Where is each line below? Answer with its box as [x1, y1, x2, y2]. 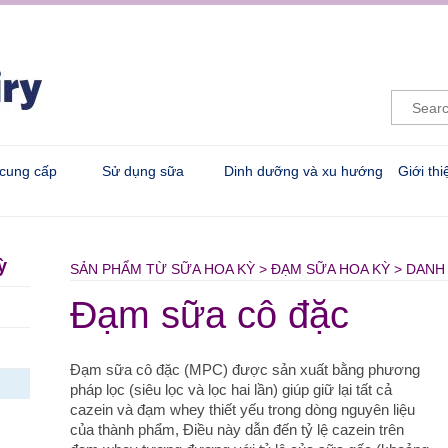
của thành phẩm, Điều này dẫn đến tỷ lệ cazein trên [70, 421, 405, 438]
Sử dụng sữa [102, 163, 185, 179]
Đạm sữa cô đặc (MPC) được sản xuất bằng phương [70, 361, 421, 378]
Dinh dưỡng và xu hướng [224, 163, 384, 179]
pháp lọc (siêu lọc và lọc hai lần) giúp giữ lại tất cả [70, 381, 393, 398]
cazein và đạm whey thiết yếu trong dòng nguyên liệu [70, 401, 416, 418]
